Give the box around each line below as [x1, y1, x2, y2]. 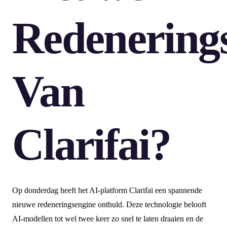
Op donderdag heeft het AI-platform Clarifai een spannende [12, 186, 202, 195]
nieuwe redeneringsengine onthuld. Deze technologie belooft [12, 200, 206, 209]
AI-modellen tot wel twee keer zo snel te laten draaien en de [12, 214, 203, 223]
